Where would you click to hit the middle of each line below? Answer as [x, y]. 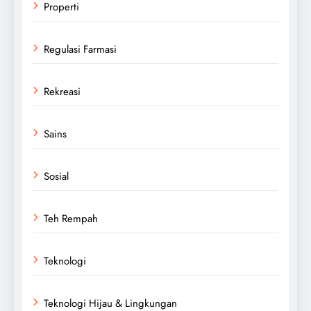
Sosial [56, 176]
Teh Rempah [71, 218]
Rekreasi [62, 91]
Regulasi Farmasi [80, 49]
